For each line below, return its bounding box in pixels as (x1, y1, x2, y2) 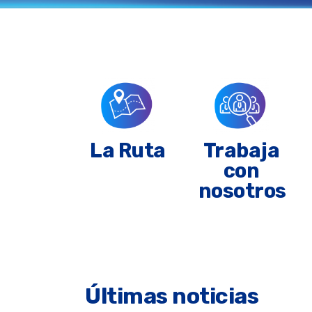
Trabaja (203, 138, 280, 162)
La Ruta (90, 138, 166, 162)
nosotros (198, 178, 286, 203)
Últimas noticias (85, 282, 258, 309)
